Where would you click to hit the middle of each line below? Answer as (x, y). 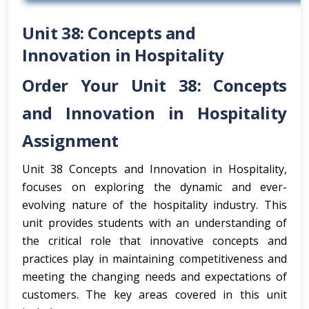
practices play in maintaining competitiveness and (154, 259)
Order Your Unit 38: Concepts (154, 85)
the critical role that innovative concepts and (154, 241)
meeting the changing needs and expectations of (154, 277)
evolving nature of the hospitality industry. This (154, 205)
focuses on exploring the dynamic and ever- (154, 187)
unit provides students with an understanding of (154, 223)
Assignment (70, 140)
